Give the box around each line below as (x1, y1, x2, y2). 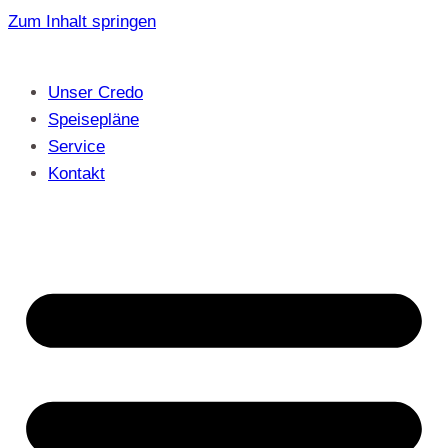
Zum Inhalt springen (8, 12, 156, 31)
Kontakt (48, 164, 105, 183)
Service (48, 137, 105, 156)
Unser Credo (48, 83, 143, 102)
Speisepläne (48, 110, 139, 129)
